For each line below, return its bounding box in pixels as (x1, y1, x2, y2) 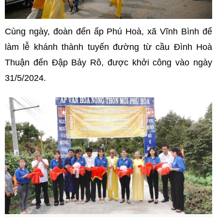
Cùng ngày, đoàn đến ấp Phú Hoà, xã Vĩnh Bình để (5, 27, 212, 37)
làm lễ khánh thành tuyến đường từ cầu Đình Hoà (5, 42, 212, 52)
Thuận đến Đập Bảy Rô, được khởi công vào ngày (5, 58, 212, 68)
